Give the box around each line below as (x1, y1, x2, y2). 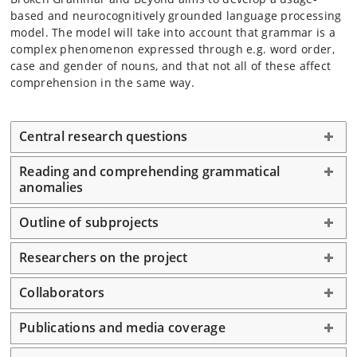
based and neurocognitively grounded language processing (10, 8, 342, 23)
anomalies (19, 178, 84, 196)
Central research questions (19, 127, 188, 145)
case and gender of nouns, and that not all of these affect (10, 58, 331, 73)
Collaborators (19, 284, 105, 301)
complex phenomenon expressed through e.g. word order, (10, 41, 335, 57)
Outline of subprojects (19, 214, 159, 231)
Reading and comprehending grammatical (19, 163, 280, 180)
